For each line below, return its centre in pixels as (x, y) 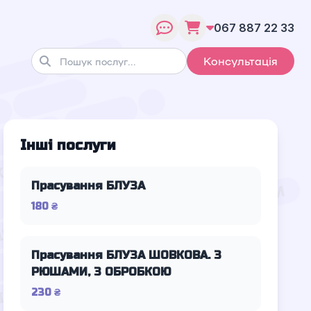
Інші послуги (68, 145)
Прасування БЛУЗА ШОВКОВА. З (127, 255)
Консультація (241, 61)
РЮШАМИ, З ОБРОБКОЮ (101, 272)
